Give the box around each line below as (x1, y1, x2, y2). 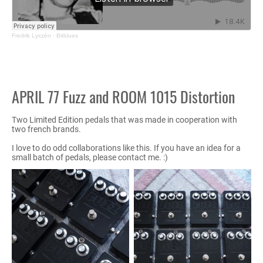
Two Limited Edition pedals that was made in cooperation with (12, 114, 237, 124)
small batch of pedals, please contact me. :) (12, 152, 168, 162)
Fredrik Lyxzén (12, 32, 51, 39)
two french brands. (12, 124, 81, 134)
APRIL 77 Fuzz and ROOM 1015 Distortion (12, 85, 235, 108)
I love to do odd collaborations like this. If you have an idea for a (12, 143, 241, 153)
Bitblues (56, 32, 78, 39)
